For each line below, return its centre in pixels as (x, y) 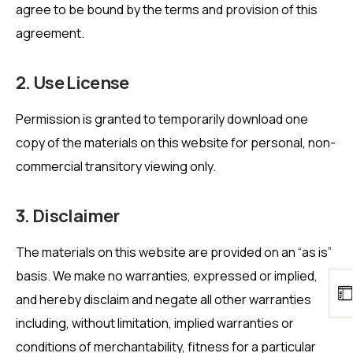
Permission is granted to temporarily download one (162, 119)
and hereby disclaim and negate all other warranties (163, 300)
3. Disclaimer (68, 216)
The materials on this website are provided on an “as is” (174, 253)
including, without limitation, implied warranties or (155, 323)
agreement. (50, 33)
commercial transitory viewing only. (116, 167)
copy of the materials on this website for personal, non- (176, 143)
